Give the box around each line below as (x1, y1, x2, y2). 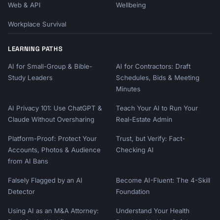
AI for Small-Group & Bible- (8, 62, 92, 70)
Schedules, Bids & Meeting (116, 74, 199, 82)
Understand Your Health (116, 207, 190, 215)
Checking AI (116, 146, 154, 154)
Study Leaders (8, 74, 53, 82)
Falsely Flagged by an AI (8, 176, 82, 184)
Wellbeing (116, 1, 146, 9)
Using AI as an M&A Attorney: (8, 207, 99, 215)
